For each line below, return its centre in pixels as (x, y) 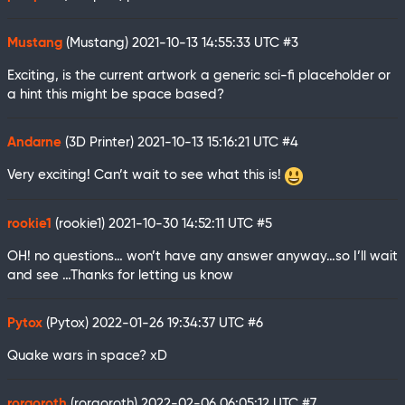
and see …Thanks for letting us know (120, 275)
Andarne (34, 143)
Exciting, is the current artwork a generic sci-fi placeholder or (199, 76)
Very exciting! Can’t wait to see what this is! (146, 175)
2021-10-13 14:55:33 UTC (207, 43)
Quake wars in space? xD (87, 355)
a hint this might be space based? (116, 95)
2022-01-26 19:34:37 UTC (170, 323)
